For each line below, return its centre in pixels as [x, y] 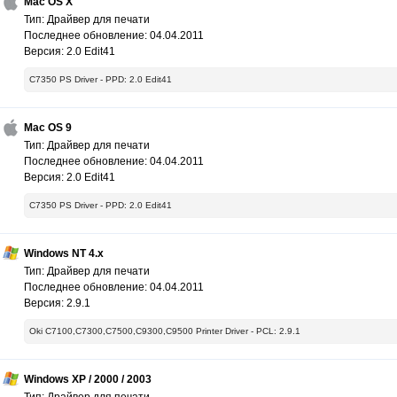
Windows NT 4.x [64, 254]
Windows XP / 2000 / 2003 [88, 380]
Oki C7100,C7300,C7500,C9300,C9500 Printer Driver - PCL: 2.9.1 [165, 331]
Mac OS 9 [48, 128]
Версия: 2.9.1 [57, 304]
